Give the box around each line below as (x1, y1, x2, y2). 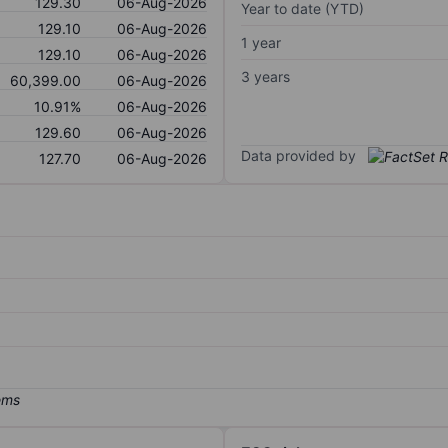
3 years (241, 67, 290, 85)
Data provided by (241, 146, 356, 164)
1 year (241, 33, 281, 51)
